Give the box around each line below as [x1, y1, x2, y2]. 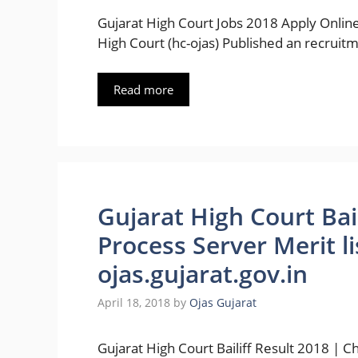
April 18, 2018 [97, 295, 170, 311]
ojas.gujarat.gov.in [97, 257, 308, 291]
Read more [113, 82, 173, 98]
